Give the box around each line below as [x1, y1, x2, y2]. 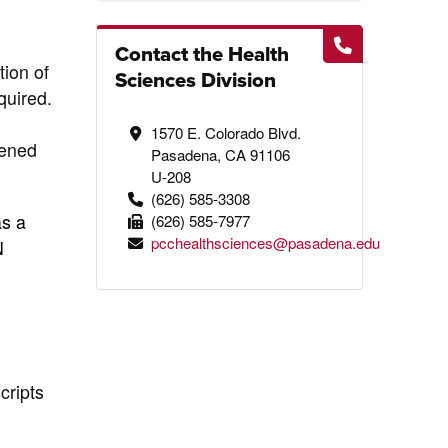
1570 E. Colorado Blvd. [150, 121, 301, 143]
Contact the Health [115, 38, 290, 69]
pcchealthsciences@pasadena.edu [150, 231, 380, 253]
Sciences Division [115, 64, 277, 95]
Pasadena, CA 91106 [150, 143, 290, 165]
